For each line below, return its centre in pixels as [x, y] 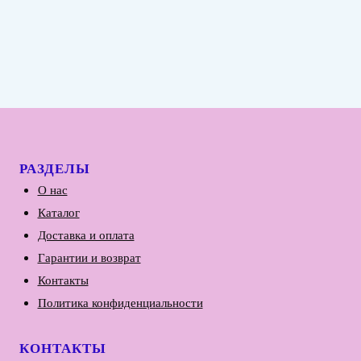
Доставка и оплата [86, 234]
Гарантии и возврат [89, 257]
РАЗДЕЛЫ [55, 168]
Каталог [58, 212]
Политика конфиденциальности [120, 302]
